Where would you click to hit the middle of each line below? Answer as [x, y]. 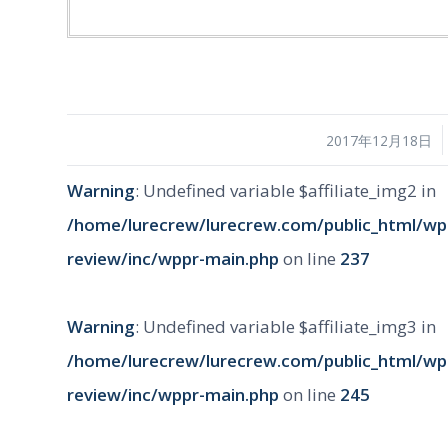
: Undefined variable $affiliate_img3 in [285, 327]
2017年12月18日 [378, 141]
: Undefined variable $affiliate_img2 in [285, 191]
